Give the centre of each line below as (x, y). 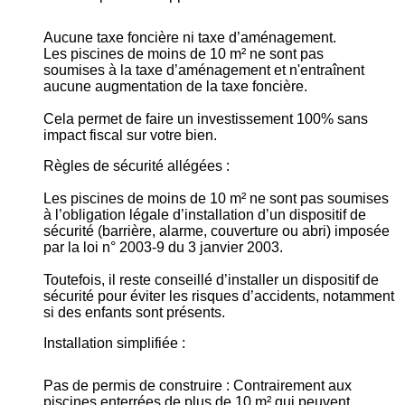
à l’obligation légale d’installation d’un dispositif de (205, 215)
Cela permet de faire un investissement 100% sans (206, 119)
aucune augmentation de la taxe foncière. (175, 87)
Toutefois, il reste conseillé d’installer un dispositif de (211, 280)
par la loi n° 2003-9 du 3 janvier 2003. (163, 248)
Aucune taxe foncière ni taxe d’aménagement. (190, 38)
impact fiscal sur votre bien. (130, 136)
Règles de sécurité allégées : (137, 166)
